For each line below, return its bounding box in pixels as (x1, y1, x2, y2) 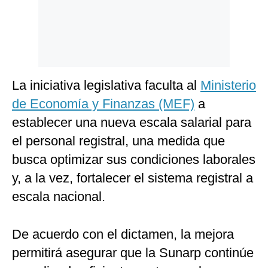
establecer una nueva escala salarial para (12, 115, 251, 130)
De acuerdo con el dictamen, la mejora (12, 227, 234, 242)
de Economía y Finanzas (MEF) (12, 96, 194, 112)
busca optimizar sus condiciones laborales (12, 152, 255, 167)
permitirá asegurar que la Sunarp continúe (12, 245, 254, 261)
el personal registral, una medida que (12, 133, 225, 149)
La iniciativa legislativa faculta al (12, 78, 200, 93)
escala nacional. (12, 189, 105, 205)
